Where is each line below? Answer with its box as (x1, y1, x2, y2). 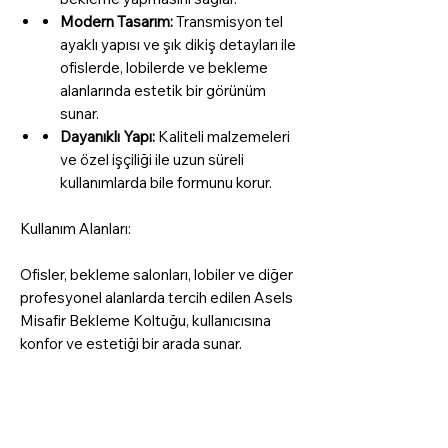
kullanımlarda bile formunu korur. (60, 172, 272, 192)
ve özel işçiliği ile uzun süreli (60, 149, 244, 169)
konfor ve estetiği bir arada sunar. (20, 333, 242, 353)
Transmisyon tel (173, 11, 283, 31)
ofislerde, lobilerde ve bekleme (60, 57, 268, 77)
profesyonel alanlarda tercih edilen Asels (20, 287, 293, 307)
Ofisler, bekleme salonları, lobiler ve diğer (20, 264, 293, 284)
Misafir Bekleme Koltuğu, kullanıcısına (20, 310, 271, 330)
